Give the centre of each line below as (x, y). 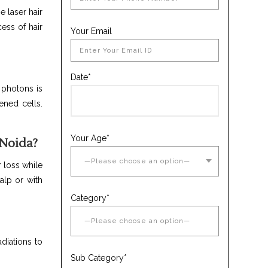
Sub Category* (98, 258)
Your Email (91, 31)
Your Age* (90, 138)
